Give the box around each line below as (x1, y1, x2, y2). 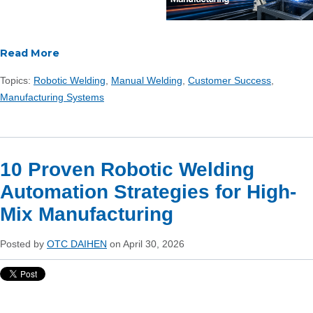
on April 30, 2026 (107, 238, 184, 249)
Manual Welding (111, 74, 182, 86)
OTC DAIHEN (47, 238, 107, 249)
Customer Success (188, 74, 271, 86)
